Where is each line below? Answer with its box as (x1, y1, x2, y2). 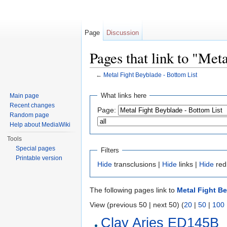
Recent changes (10, 102, 55, 109)
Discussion (106, 29, 139, 36)
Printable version (16, 155, 63, 162)
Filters (100, 146, 119, 154)
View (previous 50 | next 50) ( (90, 201, 184, 209)
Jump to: (90, 79, 120, 87)
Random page (10, 111, 50, 119)
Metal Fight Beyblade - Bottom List (103, 71, 197, 79)
